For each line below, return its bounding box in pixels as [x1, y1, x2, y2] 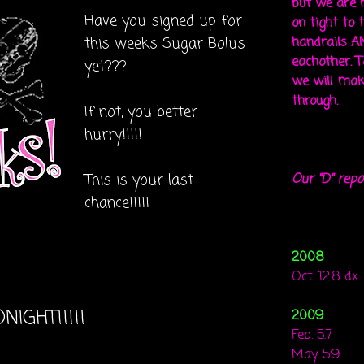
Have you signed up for [84, 10, 242, 32]
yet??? [84, 55, 127, 78]
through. [292, 92, 338, 111]
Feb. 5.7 [292, 326, 332, 345]
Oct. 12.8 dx [292, 267, 358, 287]
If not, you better [84, 101, 197, 123]
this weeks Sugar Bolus [84, 32, 245, 55]
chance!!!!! [84, 192, 149, 214]
